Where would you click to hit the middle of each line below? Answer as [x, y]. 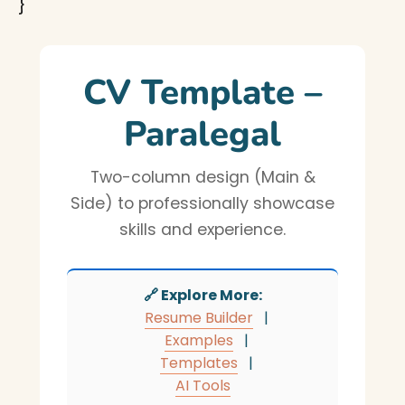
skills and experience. [202, 230]
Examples [198, 340]
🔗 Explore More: [202, 295]
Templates [198, 363]
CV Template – [202, 93]
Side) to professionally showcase [202, 203]
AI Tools [202, 386]
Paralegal [202, 134]
